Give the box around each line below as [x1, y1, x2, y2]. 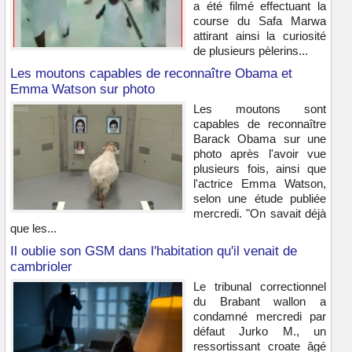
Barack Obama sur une [193, 132, 326, 146]
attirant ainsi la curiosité [193, 29, 326, 43]
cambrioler [10, 259, 72, 275]
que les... [10, 222, 57, 236]
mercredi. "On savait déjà [193, 207, 326, 221]
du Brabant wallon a [193, 295, 326, 309]
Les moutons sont [193, 102, 326, 116]
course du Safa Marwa [193, 14, 326, 28]
